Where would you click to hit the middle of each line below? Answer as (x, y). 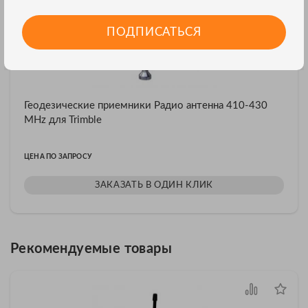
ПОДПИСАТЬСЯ (154, 32)
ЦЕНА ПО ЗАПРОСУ (58, 156)
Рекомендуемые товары (91, 249)
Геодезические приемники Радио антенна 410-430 (146, 105)
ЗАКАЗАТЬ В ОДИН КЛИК (154, 185)
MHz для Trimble (63, 120)
